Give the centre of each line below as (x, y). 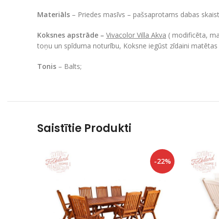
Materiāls (55, 14)
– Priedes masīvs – (102, 14)
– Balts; (70, 66)
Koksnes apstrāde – (72, 35)
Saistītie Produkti (84, 128)
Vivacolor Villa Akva (136, 35)
